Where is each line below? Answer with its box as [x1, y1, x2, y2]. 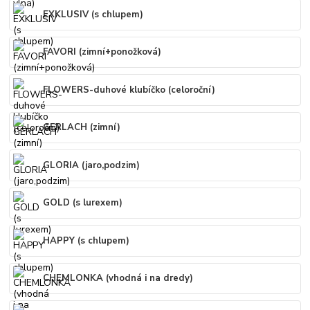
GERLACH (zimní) [43, 121, 121, 134]
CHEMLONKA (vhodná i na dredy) [43, 272, 194, 285]
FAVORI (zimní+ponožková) [43, 46, 162, 59]
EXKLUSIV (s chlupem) [43, 8, 144, 21]
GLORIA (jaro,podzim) [43, 158, 140, 172]
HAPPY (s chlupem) [43, 234, 130, 247]
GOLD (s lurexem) [43, 197, 123, 210]
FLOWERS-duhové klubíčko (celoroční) [43, 83, 216, 96]
